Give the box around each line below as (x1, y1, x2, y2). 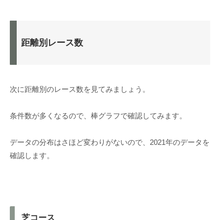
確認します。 (10, 151, 54, 160)
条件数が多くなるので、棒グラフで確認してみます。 (10, 111, 187, 120)
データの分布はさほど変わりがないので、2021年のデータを (10, 138, 210, 147)
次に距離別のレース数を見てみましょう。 (10, 85, 150, 94)
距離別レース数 (21, 38, 83, 48)
